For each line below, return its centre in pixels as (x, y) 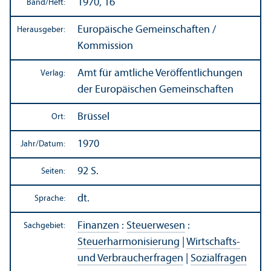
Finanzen (98, 226)
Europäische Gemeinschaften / (147, 30)
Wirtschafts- (213, 242)
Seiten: (53, 171)
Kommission (105, 46)
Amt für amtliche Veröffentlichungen (160, 73)
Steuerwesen (156, 226)
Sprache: (50, 198)
